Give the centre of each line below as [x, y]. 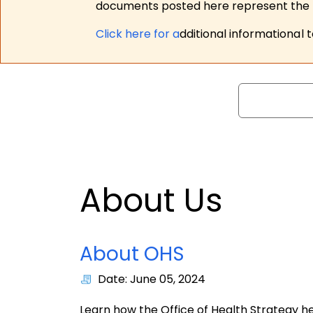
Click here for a [138, 34]
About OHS [132, 254]
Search [257, 91]
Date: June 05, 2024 [152, 279]
